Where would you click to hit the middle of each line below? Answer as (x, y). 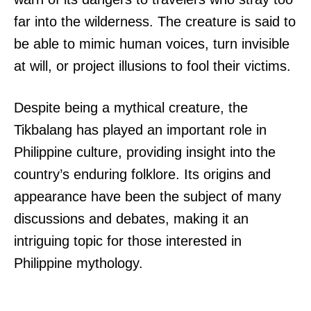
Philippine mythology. (78, 263)
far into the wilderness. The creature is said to (155, 22)
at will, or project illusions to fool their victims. (152, 66)
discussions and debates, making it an (131, 219)
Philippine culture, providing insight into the (145, 152)
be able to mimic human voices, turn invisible (152, 44)
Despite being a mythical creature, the (131, 108)
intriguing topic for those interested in (128, 241)
